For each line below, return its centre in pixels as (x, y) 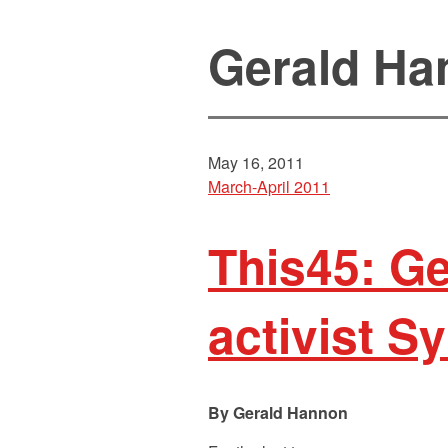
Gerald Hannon (290, 413)
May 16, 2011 (256, 163)
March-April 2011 (269, 187)
